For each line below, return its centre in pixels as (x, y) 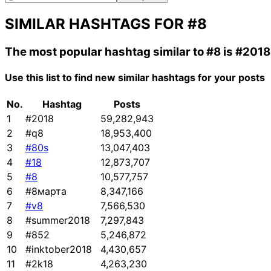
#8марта (46, 191)
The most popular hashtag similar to (106, 51)
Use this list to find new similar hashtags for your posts (135, 78)
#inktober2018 (59, 250)
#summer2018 (58, 220)
